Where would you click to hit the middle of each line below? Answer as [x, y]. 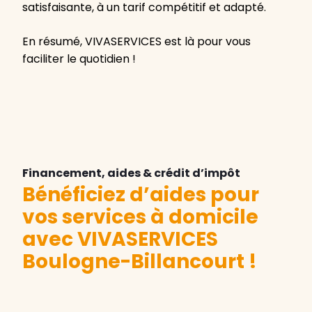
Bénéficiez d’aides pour [141, 195]
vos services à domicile [140, 217]
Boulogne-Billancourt [133, 262]
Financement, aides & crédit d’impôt [131, 173]
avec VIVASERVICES [120, 240]
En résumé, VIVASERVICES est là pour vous [136, 42]
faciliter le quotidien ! [79, 59]
